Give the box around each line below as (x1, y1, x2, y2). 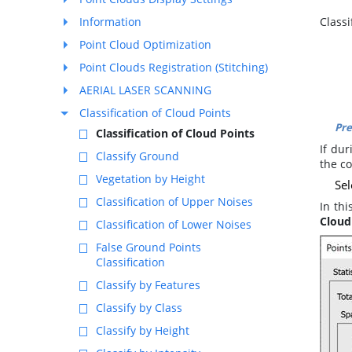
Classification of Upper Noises (96, 194, 253, 209)
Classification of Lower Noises (96, 217, 251, 232)
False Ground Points (96, 240, 201, 255)
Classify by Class (96, 300, 182, 315)
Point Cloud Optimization (79, 37, 211, 52)
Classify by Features (96, 277, 200, 292)
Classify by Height (96, 323, 189, 338)
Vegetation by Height (96, 171, 205, 186)
